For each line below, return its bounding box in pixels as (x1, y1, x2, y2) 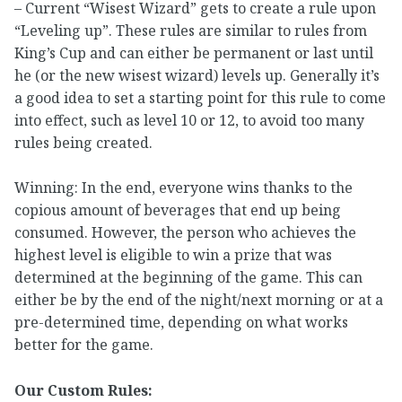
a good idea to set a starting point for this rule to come (14, 87, 386, 108)
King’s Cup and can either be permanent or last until (14, 42, 373, 63)
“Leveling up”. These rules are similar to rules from (14, 20, 367, 40)
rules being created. (14, 132, 153, 153)
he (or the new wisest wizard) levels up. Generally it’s (14, 65, 380, 85)
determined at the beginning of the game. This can (14, 267, 363, 288)
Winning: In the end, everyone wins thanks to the (14, 178, 353, 198)
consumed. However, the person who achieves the (14, 223, 356, 243)
